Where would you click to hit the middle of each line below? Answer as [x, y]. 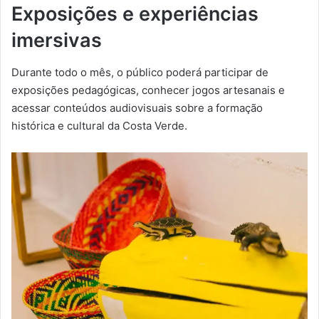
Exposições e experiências [135, 14]
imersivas [57, 41]
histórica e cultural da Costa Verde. [99, 125]
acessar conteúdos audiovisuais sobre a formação [137, 108]
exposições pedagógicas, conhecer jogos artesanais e [148, 90]
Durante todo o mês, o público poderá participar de [140, 72]
